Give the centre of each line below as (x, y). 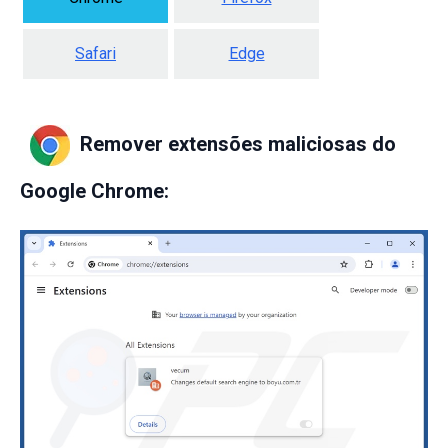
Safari (95, 53)
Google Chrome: (94, 190)
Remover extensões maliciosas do (238, 143)
